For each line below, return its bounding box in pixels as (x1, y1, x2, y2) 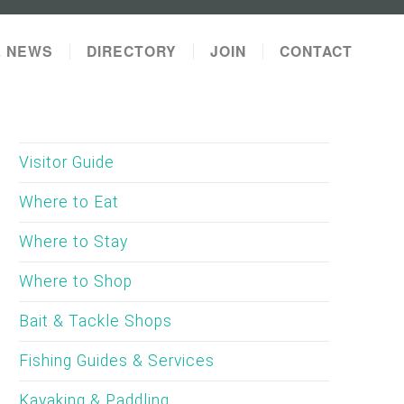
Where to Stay (19, 233, 129, 251)
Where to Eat (19, 193, 120, 211)
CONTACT (280, 41, 353, 61)
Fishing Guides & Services (19, 352, 216, 370)
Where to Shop (19, 272, 133, 290)
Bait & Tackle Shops (19, 312, 173, 330)
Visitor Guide (19, 153, 115, 171)
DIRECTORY (87, 41, 177, 61)
